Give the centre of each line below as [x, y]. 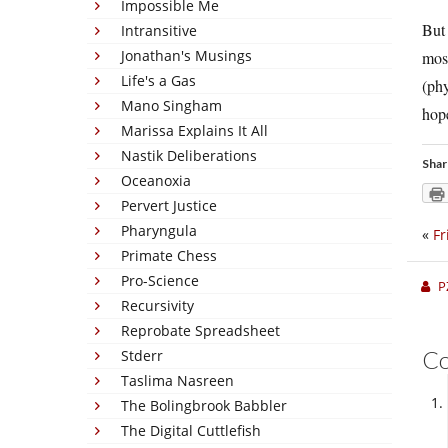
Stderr [142, 355]
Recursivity [157, 305]
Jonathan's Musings [186, 55]
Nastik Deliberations [189, 155]
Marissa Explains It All [194, 130]
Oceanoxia [156, 180]
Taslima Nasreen [177, 380]
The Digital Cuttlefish [191, 430]
